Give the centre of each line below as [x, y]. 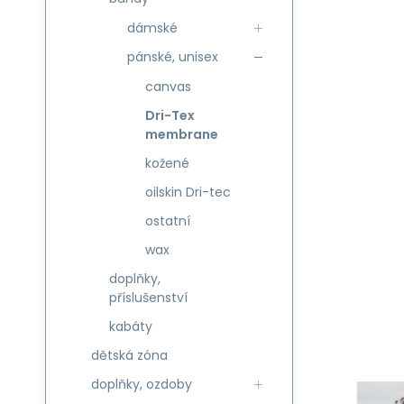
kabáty [131, 326]
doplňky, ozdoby [142, 384]
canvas [168, 87]
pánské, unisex [173, 57]
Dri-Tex [170, 115]
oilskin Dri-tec [188, 192]
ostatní [168, 221]
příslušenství [148, 298]
